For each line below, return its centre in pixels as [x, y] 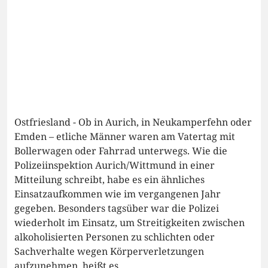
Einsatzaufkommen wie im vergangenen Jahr [118, 194]
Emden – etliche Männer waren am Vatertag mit [125, 137]
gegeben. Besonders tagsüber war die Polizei [117, 208]
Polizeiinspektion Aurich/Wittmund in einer [115, 165]
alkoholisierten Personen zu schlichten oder [115, 237]
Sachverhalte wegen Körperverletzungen [109, 252]
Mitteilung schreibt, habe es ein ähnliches [109, 180]
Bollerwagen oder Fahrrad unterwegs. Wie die [121, 151]
